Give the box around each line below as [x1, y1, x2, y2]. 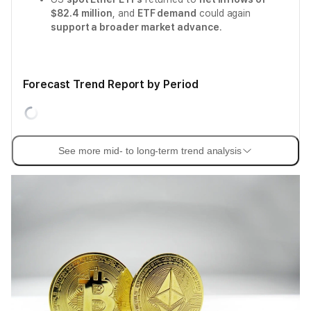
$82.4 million [51, 8, 113, 19]
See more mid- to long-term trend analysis [58, 145, 242, 156]
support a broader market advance [51, 22, 219, 33]
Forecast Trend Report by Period [23, 78, 199, 91]
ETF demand [137, 8, 196, 19]
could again [196, 8, 251, 19]
